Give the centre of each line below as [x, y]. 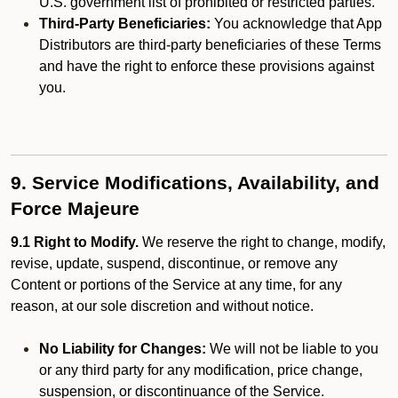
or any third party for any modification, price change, [201, 370]
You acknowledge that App [296, 24]
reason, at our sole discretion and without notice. [162, 306]
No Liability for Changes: [123, 349]
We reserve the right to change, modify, [262, 242]
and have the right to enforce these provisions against [207, 66]
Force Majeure [75, 209]
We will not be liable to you [292, 349]
